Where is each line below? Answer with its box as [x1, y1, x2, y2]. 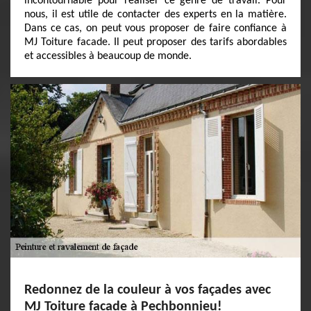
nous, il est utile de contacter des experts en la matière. [24, 9, 287, 20]
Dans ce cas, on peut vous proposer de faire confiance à [24, 23, 287, 34]
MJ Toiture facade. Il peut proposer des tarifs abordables [24, 37, 287, 48]
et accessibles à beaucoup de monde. [24, 51, 192, 62]
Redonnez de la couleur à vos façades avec [24, 283, 271, 297]
